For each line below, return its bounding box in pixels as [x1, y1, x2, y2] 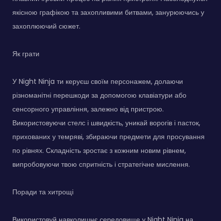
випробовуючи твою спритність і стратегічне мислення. [12, 159, 190, 169]
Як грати [12, 48, 39, 59]
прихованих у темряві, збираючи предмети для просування [12, 131, 205, 142]
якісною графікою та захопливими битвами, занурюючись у [12, 7, 204, 17]
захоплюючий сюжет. [12, 21, 80, 31]
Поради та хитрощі [12, 186, 74, 197]
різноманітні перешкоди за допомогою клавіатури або [12, 90, 186, 100]
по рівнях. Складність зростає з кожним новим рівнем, [12, 145, 186, 155]
